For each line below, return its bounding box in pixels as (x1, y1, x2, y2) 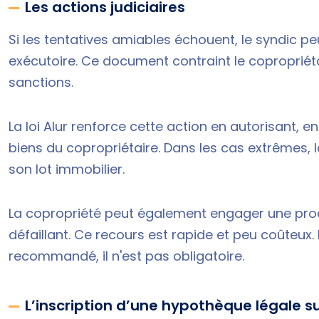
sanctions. (9, 73, 73, 91)
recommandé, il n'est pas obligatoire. (9, 246, 244, 265)
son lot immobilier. (9, 159, 125, 178)
